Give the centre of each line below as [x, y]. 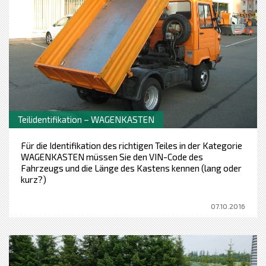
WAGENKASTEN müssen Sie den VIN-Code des [112, 156]
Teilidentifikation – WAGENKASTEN [86, 119]
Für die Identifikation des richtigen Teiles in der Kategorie [132, 145]
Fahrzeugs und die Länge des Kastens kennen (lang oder [131, 168]
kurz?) [34, 179]
